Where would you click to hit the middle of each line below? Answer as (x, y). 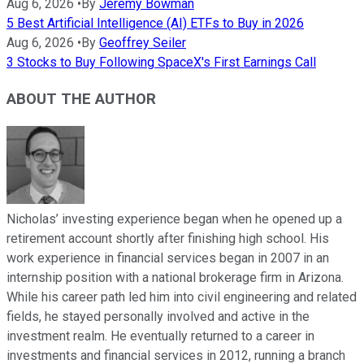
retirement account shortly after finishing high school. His (168, 238)
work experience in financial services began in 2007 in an (168, 258)
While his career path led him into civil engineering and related (182, 297)
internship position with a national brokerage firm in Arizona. (175, 277)
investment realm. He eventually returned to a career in (160, 336)
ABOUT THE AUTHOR (81, 100)
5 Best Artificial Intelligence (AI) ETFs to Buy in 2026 (155, 24)
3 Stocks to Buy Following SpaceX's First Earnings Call (161, 63)
